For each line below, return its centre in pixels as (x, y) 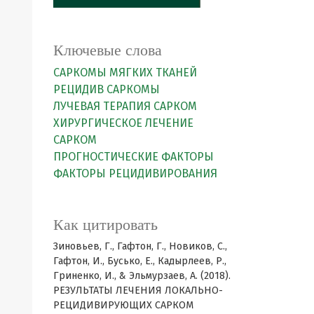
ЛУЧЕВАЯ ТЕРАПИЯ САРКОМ (125, 106)
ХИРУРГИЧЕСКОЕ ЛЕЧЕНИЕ (123, 123)
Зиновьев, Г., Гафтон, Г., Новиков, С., (140, 246)
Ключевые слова (108, 50)
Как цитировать (105, 224)
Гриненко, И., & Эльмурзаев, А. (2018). (142, 275)
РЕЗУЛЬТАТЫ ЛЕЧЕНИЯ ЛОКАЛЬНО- (138, 290)
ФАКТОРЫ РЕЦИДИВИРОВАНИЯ (135, 173)
